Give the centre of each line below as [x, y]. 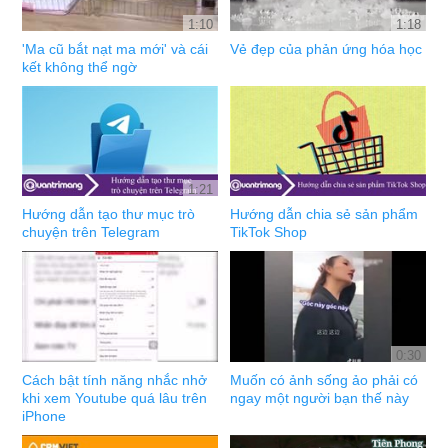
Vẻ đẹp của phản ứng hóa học [326, 48]
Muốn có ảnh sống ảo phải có [324, 379]
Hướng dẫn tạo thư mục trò [109, 214]
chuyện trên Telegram [91, 232]
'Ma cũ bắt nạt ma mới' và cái [115, 48]
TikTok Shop [269, 232]
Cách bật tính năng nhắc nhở [115, 379]
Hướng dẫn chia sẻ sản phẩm [324, 214]
